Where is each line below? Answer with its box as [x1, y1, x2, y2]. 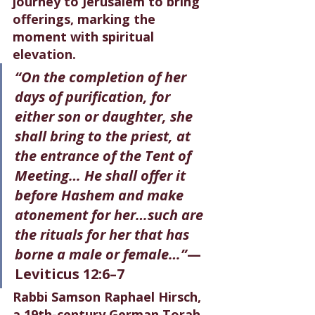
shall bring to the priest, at [15, 126, 194, 146]
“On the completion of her [15, 67, 190, 86]
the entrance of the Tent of [15, 146, 195, 165]
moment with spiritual [13, 27, 157, 45]
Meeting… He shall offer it [15, 165, 189, 185]
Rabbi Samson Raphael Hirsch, [13, 288, 205, 305]
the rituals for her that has [15, 224, 193, 244]
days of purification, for [15, 86, 174, 106]
